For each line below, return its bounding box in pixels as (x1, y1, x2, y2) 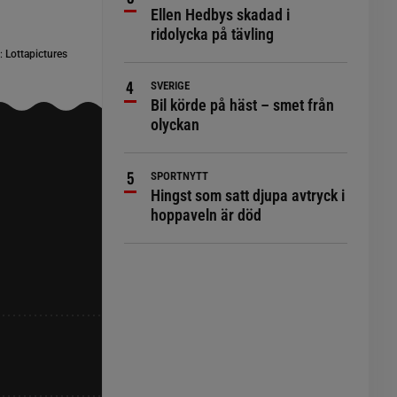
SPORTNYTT (151, 169, 209, 183)
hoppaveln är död (151, 206, 262, 224)
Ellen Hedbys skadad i (151, 5, 291, 24)
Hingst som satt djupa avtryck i (151, 186, 346, 205)
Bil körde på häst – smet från (151, 96, 335, 114)
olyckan (151, 115, 200, 134)
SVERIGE (151, 79, 191, 92)
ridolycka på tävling (151, 25, 275, 43)
